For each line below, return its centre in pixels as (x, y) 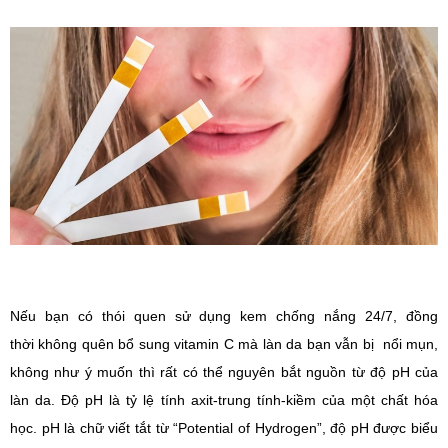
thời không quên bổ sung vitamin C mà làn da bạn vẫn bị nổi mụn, (224, 344)
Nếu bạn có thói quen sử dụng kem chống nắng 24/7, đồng (224, 316)
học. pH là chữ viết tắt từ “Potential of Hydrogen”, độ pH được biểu (224, 428)
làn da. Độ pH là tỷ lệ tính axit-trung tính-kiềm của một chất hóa (224, 400)
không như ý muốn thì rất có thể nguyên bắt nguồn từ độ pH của (224, 372)
